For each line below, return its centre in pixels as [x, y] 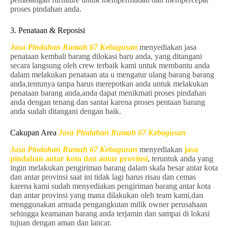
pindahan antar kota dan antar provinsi [79, 158]
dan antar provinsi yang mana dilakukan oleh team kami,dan [107, 195]
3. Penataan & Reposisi [48, 31]
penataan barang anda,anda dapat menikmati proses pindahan [108, 93]
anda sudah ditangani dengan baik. [66, 111]
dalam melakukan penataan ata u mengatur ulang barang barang [112, 74]
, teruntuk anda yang [180, 158]
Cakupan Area [34, 132]
